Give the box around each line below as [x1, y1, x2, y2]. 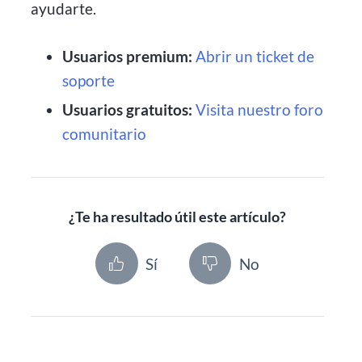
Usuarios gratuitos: [61, 99, 192, 119]
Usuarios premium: [61, 46, 192, 65]
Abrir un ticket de [195, 46, 314, 65]
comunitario [61, 124, 146, 143]
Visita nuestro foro [195, 99, 323, 119]
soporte [61, 70, 115, 90]
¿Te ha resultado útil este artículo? [69, 208, 286, 226]
